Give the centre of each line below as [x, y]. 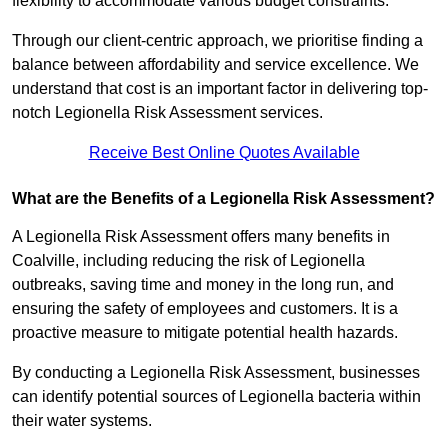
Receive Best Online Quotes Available [224, 153]
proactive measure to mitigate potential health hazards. [205, 333]
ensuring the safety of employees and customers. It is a [205, 309]
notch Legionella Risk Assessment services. [167, 113]
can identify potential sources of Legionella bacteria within [216, 397]
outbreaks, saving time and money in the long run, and [203, 285]
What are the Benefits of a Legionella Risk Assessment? [223, 199]
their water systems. [84, 421]
